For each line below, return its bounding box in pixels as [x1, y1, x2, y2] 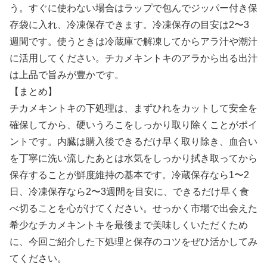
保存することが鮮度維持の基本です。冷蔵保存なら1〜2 [10, 170, 249, 181]
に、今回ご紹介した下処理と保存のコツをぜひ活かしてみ [10, 237, 257, 247]
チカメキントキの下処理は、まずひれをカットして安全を [10, 103, 257, 114]
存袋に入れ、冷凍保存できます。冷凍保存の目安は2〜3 [10, 20, 249, 30]
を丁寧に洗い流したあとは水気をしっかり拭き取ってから [10, 153, 257, 164]
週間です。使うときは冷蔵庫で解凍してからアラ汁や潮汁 [10, 36, 257, 47]
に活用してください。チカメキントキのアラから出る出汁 [10, 53, 257, 64]
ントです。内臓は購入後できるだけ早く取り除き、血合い [10, 136, 257, 147]
